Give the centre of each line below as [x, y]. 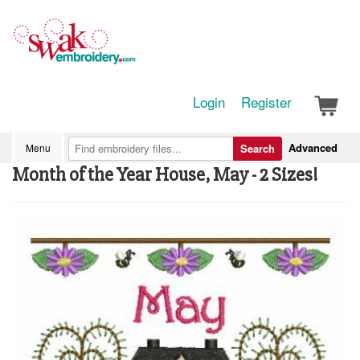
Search [258, 148]
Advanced [313, 147]
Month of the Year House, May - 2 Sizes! [165, 175]
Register [266, 102]
